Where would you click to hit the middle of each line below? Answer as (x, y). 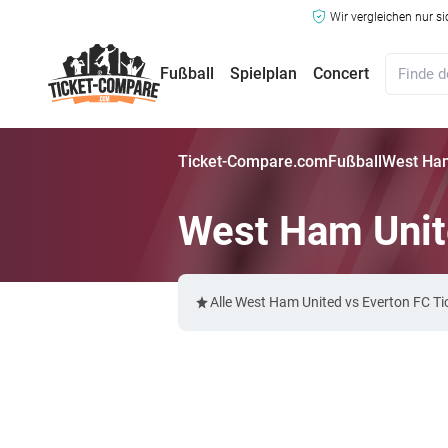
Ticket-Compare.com (253, 161)
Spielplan (263, 73)
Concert (341, 73)
